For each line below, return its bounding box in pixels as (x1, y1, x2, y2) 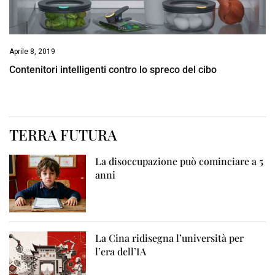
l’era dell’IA (95, 244, 147, 258)
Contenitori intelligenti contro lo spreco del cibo (9, 63, 217, 76)
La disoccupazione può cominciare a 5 (95, 154, 264, 168)
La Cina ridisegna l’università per (95, 231, 244, 244)
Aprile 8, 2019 (9, 47, 55, 56)
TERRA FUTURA (9, 124, 117, 144)
